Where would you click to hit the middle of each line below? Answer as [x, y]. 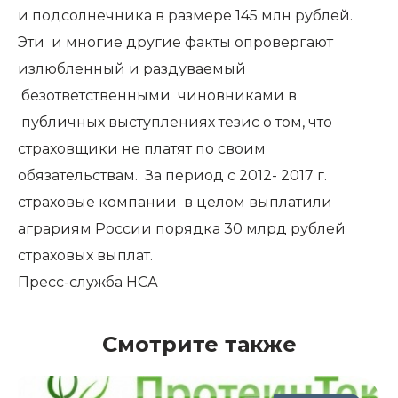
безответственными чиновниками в [157, 96]
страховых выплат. [85, 255]
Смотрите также [199, 344]
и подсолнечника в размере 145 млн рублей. [185, 16]
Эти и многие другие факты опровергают [175, 42]
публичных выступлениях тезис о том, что [175, 122]
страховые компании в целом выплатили [175, 202]
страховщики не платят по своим [142, 149]
